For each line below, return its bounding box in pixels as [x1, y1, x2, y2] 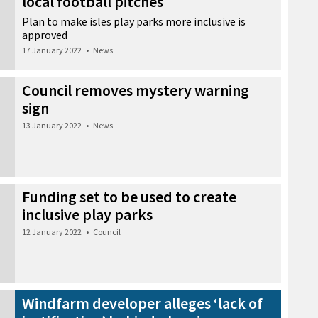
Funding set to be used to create [22, 186, 236, 207]
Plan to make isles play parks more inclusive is [22, 13, 246, 28]
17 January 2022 [22, 44, 82, 55]
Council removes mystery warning [22, 79, 249, 100]
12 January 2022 [22, 226, 82, 237]
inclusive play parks [22, 204, 153, 224]
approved [22, 27, 67, 42]
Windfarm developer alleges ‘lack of [22, 292, 263, 313]
